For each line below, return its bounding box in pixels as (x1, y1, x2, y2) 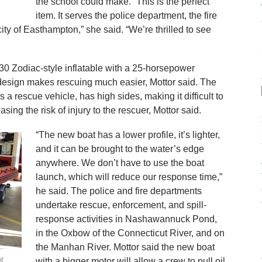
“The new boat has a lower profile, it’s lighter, (35, 130, 220, 140)
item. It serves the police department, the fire (35, 11, 217, 20)
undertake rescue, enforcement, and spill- (35, 200, 206, 210)
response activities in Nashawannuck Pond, (35, 214, 217, 224)
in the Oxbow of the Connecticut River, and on (35, 228, 225, 238)
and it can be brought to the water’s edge (35, 144, 204, 154)
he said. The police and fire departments (35, 186, 202, 196)
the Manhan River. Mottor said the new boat (35, 242, 215, 252)
